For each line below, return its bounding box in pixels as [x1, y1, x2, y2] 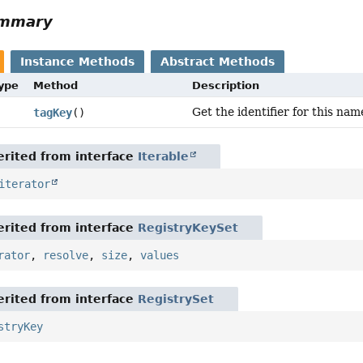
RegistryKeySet [138, 221, 239, 235]
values [140, 249, 180, 263]
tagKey [32, 106, 72, 120]
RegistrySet [138, 293, 215, 306]
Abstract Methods [160, 55, 275, 69]
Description [192, 79, 260, 92]
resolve [43, 249, 89, 263]
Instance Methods [20, 55, 135, 69]
